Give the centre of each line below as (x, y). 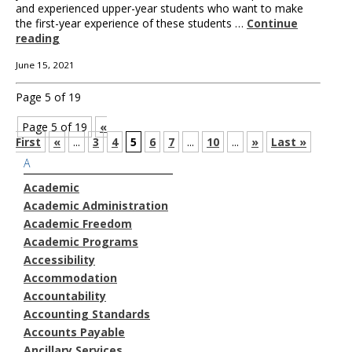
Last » (289, 141)
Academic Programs (81, 241)
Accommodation (70, 277)
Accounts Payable (74, 332)
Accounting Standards (87, 313)
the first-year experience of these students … (131, 23)
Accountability (65, 295)
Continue (272, 23)
